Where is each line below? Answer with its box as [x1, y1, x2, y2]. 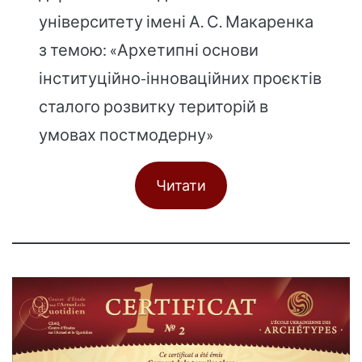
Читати [156, 175, 206, 194]
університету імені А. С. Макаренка [39, 11, 314, 31]
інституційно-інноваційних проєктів [39, 67, 322, 87]
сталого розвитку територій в [39, 95, 269, 116]
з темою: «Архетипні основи [39, 39, 259, 59]
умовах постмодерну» [39, 124, 214, 144]
